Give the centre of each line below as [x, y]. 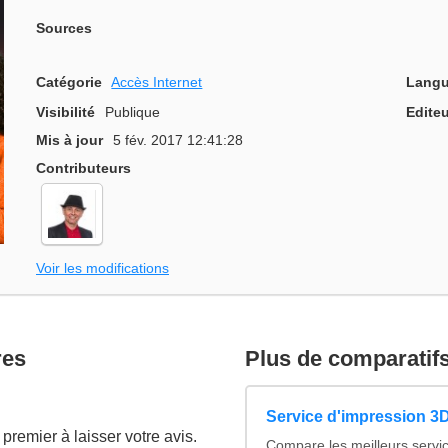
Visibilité [65, 112]
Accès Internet [157, 81]
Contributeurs [83, 168]
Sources [64, 28]
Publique [133, 112]
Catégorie [69, 81]
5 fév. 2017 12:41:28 [178, 140]
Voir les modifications [102, 267]
